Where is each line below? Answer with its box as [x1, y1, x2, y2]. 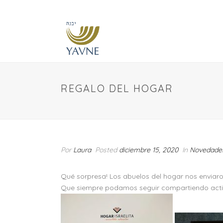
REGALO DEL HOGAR [61, 82, 173, 95]
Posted [93, 145, 119, 154]
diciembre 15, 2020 [119, 145, 178, 154]
